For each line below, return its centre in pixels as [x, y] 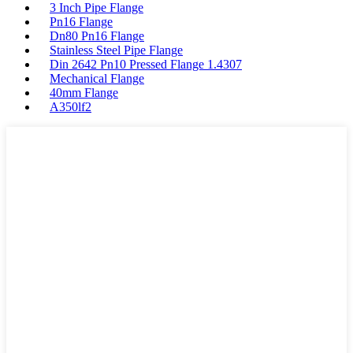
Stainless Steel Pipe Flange [116, 50]
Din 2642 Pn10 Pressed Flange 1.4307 [146, 64]
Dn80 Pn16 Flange [97, 36]
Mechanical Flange [97, 78]
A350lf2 [71, 107]
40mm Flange [84, 93]
